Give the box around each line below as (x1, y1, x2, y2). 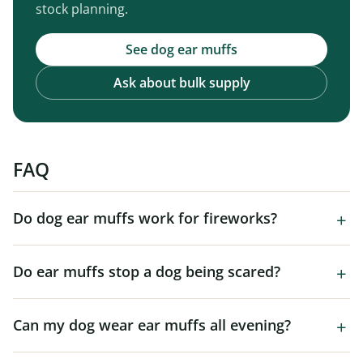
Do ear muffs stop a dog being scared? (13, 261, 280, 281)
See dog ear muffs (126, 40, 237, 58)
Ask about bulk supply (113, 73, 250, 92)
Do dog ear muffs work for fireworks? (13, 207, 277, 228)
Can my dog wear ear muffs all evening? (13, 314, 291, 335)
